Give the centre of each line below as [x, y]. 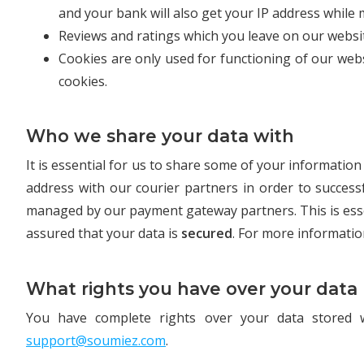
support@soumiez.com [96, 341]
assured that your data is [104, 234]
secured [207, 234]
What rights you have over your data [192, 288]
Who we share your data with [160, 136]
